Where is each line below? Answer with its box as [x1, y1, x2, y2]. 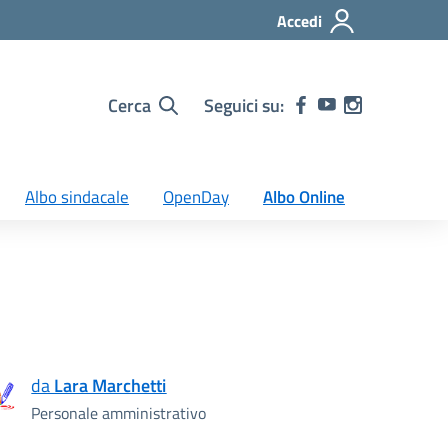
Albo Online [263, 184, 345, 210]
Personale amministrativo [31, 401, 207, 425]
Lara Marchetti [54, 372, 167, 399]
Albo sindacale [25, 184, 129, 210]
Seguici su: [204, 91, 284, 119]
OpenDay [163, 184, 229, 210]
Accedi [277, 9, 322, 33]
